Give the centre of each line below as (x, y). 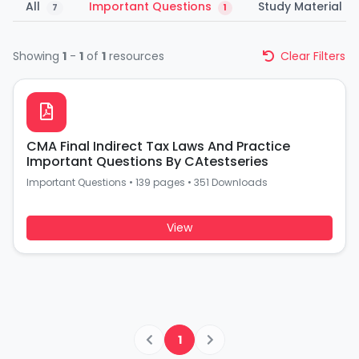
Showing (38, 56)
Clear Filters (311, 56)
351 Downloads (231, 182)
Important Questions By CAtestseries (147, 161)
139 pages (160, 182)
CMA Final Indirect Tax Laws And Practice (158, 146)
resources (135, 56)
